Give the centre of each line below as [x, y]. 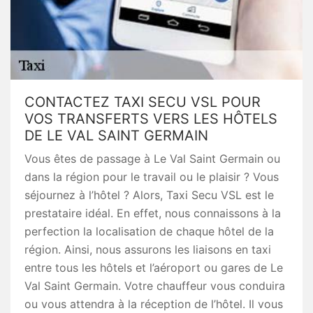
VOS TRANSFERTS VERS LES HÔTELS [151, 119]
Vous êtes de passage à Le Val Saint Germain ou [152, 159]
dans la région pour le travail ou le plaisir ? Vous [152, 177]
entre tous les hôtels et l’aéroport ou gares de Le [154, 268]
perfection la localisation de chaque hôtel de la [149, 231]
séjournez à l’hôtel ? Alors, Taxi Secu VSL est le [149, 195]
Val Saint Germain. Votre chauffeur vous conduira [155, 286]
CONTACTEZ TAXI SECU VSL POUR [143, 102]
